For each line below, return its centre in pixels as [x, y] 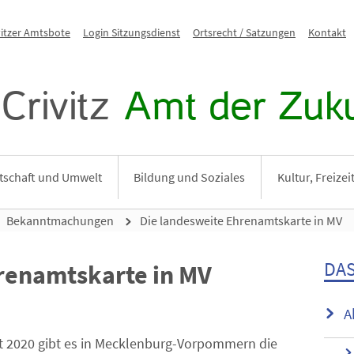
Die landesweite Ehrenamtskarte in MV [241, 220]
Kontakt [327, 32]
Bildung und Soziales [190, 177]
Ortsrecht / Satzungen [244, 32]
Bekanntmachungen [60, 220]
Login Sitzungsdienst [132, 32]
